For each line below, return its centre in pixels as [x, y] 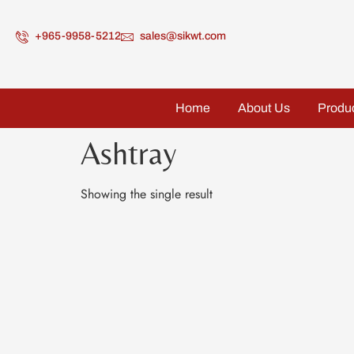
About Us [264, 107]
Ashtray [129, 153]
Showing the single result [147, 194]
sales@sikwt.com [183, 36]
